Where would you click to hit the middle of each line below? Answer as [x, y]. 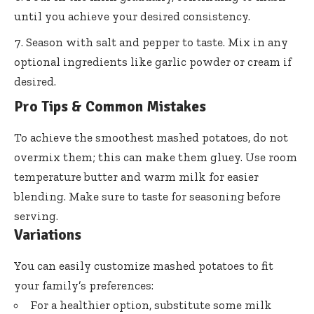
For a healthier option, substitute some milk [151, 305]
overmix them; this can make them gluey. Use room [156, 157]
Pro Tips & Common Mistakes [110, 106]
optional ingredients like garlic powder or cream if [153, 61]
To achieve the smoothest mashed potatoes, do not [151, 137]
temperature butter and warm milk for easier [136, 176]
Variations [48, 234]
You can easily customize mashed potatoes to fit [144, 265]
